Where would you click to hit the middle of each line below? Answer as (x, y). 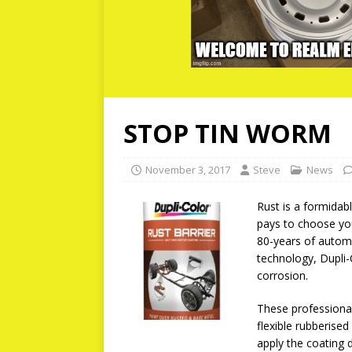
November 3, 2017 (188, 170)
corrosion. (282, 275)
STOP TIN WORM (227, 133)
